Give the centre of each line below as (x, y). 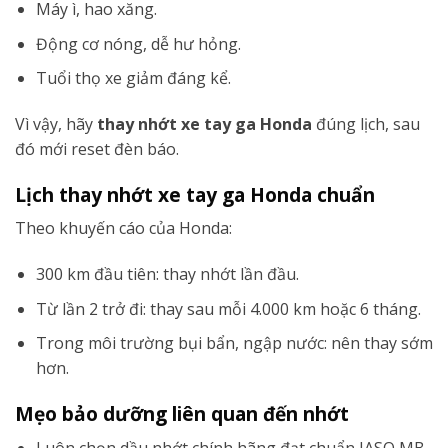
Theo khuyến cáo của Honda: (123, 228)
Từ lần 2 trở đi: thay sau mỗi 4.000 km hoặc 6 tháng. (228, 308)
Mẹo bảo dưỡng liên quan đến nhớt (182, 414)
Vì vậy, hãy (56, 123)
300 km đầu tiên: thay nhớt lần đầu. (167, 274)
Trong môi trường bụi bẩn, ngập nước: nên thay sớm (234, 343)
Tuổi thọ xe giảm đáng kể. (133, 78)
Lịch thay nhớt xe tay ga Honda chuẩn (195, 194)
